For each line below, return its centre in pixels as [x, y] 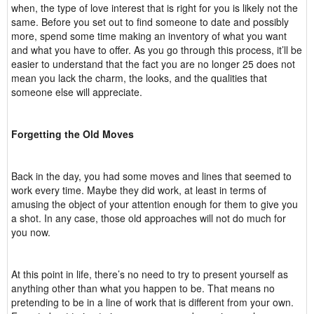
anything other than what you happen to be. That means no [143, 288]
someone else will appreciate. [77, 92]
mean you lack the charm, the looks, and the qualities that [139, 78]
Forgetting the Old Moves [73, 134]
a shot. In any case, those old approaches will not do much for [149, 218]
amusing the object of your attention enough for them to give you [155, 204]
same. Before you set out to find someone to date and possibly [150, 22]
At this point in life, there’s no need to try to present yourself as [150, 274]
